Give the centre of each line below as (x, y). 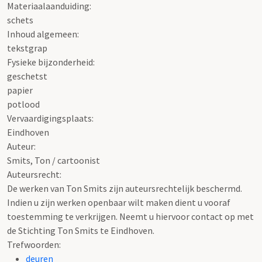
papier (20, 90)
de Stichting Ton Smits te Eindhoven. (81, 230)
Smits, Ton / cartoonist (54, 160)
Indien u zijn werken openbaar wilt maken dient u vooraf (119, 202)
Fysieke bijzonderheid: (51, 62)
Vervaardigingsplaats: (50, 118)
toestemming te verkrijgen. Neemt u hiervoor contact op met (130, 216)
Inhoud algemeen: (43, 34)
